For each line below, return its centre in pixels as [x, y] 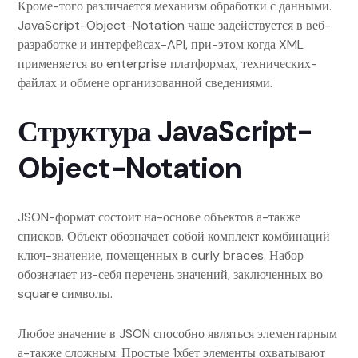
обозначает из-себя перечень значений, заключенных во [170, 274]
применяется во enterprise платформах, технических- [167, 64]
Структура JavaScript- [165, 131]
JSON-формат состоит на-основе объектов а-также [159, 217]
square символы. [65, 294]
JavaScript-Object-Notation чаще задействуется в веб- [174, 25]
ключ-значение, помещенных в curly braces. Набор [161, 255]
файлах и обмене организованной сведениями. [145, 83]
